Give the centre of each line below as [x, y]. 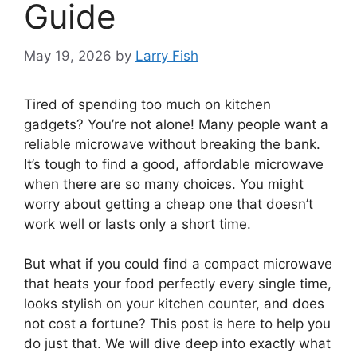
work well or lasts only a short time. [137, 224]
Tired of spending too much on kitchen [147, 104]
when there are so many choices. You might [164, 184]
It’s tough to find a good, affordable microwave [174, 164]
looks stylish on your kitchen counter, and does [174, 304]
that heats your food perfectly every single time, [178, 284]
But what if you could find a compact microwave [178, 264]
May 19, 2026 [68, 55]
